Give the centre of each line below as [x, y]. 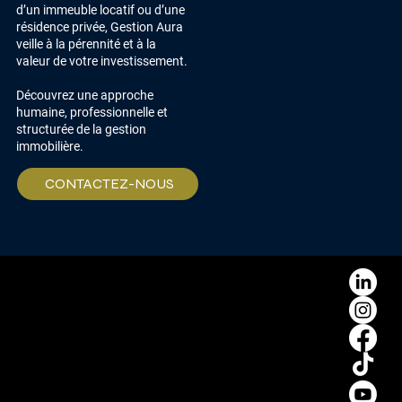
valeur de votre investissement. [102, 61]
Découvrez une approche [85, 95]
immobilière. [50, 146]
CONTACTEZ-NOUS [109, 184]
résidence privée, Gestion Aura [100, 26]
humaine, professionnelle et [92, 112]
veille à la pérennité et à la [86, 44]
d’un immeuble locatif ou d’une [100, 9]
